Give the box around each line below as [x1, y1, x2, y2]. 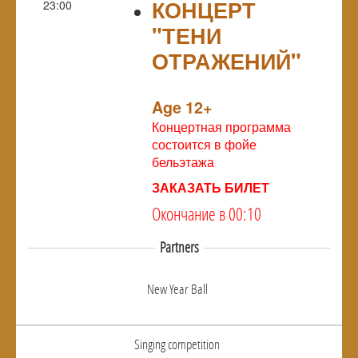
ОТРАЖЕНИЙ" [152, 45, 301, 76]
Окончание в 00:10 [152, 201, 261, 225]
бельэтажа [152, 152, 214, 171]
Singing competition [134, 334, 220, 353]
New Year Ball [146, 279, 208, 298]
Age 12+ [152, 95, 213, 118]
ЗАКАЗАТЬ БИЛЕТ [152, 177, 269, 197]
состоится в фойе [152, 134, 257, 153]
